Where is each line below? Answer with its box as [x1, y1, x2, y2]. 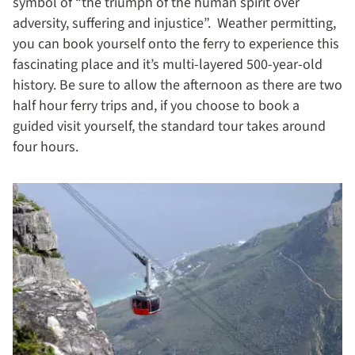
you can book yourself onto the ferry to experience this [13, 33, 339, 54]
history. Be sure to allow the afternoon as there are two [13, 74, 342, 95]
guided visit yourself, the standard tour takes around [13, 116, 326, 136]
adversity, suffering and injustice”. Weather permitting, [13, 13, 336, 33]
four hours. [13, 136, 78, 157]
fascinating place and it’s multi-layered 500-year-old [13, 54, 323, 74]
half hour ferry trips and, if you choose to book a [13, 95, 300, 116]
